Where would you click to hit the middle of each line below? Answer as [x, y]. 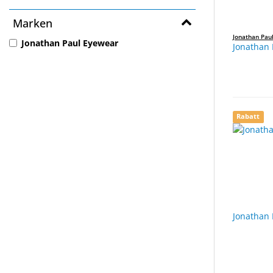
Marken [33, 23]
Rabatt [248, 117]
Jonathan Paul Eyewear [70, 43]
